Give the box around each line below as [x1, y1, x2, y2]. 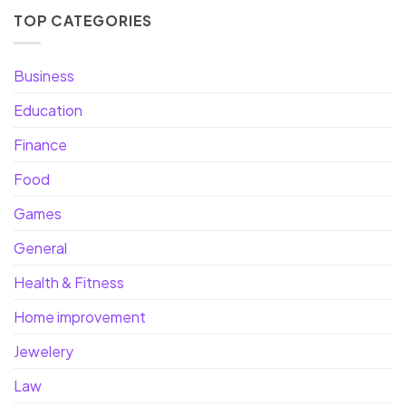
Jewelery [14, 341, 73, 361]
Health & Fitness [14, 272, 124, 292]
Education [14, 100, 82, 120]
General [14, 237, 67, 257]
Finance [14, 134, 67, 154]
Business [14, 65, 74, 85]
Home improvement [14, 306, 146, 326]
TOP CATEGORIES [14, 11, 153, 31]
